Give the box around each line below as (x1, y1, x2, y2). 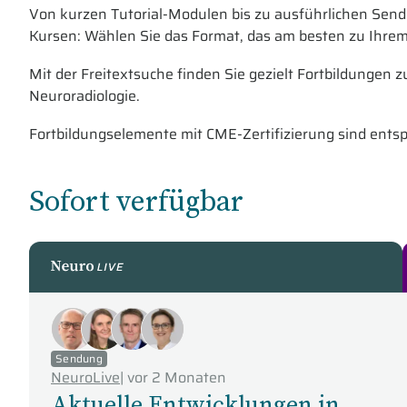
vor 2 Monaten (127, 366, 226, 390)
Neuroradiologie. (29, 84, 140, 107)
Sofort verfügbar (29, 181, 243, 222)
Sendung (55, 350, 103, 368)
